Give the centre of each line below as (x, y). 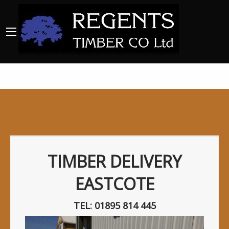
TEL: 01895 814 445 (114, 205)
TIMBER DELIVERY (114, 161)
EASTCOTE (114, 184)
